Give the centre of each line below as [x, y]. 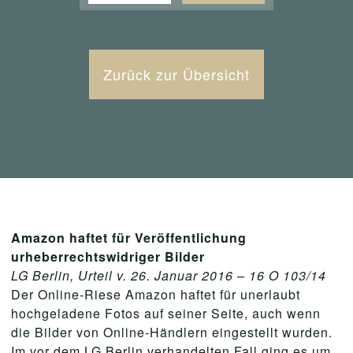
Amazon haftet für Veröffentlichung [129, 238]
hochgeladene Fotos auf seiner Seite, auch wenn [166, 313]
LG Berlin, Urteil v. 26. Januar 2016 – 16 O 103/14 [169, 275]
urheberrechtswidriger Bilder [108, 256]
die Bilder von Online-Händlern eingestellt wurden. [172, 332]
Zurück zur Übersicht [176, 74]
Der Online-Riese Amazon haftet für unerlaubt [156, 294]
